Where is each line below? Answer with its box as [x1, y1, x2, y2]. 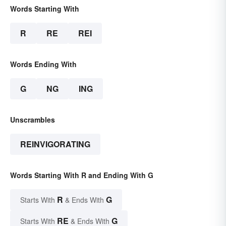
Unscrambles [10, 115, 55, 125]
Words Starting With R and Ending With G [10, 170, 153, 181]
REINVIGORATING [20, 138, 90, 150]
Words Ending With [10, 59, 77, 70]
